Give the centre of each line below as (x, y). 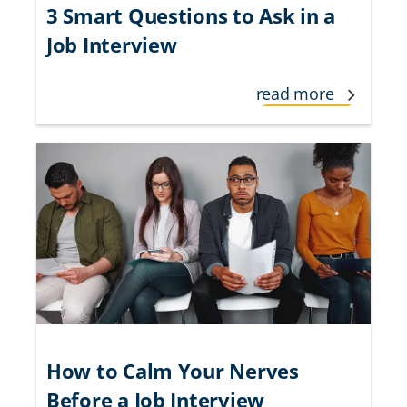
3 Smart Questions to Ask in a (191, 16)
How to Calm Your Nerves (173, 371)
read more (297, 94)
